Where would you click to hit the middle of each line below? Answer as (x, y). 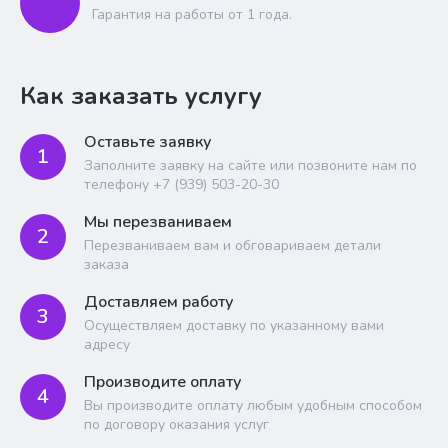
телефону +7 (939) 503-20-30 (181, 184)
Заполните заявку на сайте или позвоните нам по (250, 165)
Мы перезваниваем (158, 222)
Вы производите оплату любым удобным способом (253, 405)
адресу (107, 344)
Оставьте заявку (148, 142)
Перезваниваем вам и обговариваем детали (232, 245)
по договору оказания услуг (176, 424)
